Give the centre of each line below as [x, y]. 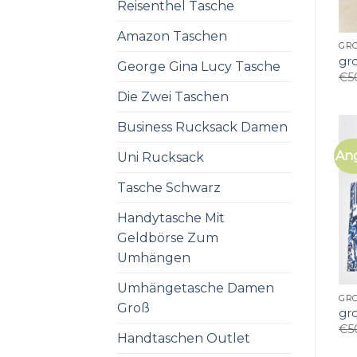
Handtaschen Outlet [184, 338]
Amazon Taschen [172, 36]
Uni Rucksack [161, 157]
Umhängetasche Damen [196, 288]
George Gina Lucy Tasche [199, 66]
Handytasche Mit [171, 218]
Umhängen [154, 257]
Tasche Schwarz [169, 187]
